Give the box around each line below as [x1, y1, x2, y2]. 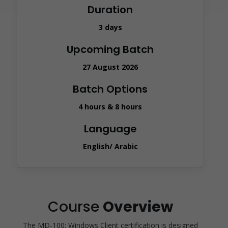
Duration [88, 3, 133, 17]
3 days [98, 22, 122, 33]
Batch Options [73, 82, 148, 97]
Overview [102, 197, 173, 217]
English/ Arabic [82, 141, 138, 152]
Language [83, 122, 137, 136]
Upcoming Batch [67, 42, 154, 57]
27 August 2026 [82, 62, 138, 72]
